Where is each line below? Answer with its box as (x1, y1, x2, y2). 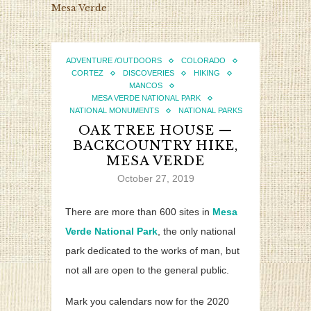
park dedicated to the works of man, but (65, 245, 239, 257)
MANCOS (129, 81, 162, 90)
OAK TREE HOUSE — (78, 123, 233, 139)
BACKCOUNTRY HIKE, (73, 138, 238, 154)
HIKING (194, 69, 220, 78)
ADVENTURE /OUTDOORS (66, 56, 162, 65)
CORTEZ (72, 69, 103, 78)
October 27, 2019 (117, 173, 194, 185)
